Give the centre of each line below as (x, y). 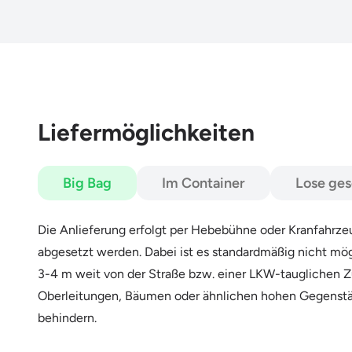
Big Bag (87, 183)
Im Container (203, 183)
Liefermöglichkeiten (146, 132)
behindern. (67, 317)
